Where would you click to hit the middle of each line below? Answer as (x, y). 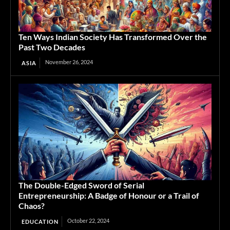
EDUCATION (40, 222)
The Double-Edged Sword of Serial (81, 185)
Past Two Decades (52, 47)
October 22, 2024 (88, 221)
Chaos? (32, 206)
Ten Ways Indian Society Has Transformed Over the (113, 37)
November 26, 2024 (69, 62)
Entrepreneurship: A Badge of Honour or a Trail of (109, 196)
